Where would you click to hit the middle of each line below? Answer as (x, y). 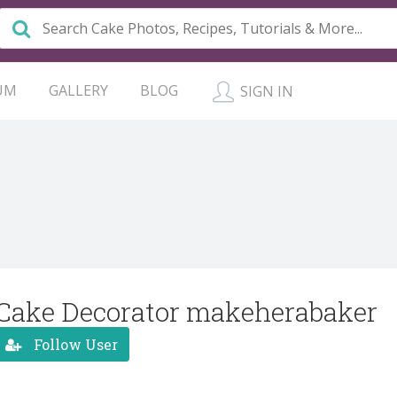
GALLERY (78, 90)
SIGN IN (265, 91)
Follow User (74, 344)
